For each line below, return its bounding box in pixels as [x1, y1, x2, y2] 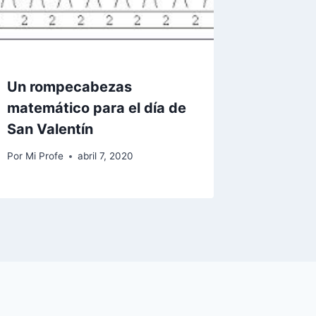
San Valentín [7, 120, 94, 138]
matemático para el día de [7, 99, 187, 116]
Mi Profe [25, 150, 63, 162]
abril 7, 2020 [77, 150, 133, 162]
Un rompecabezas [7, 78, 133, 95]
